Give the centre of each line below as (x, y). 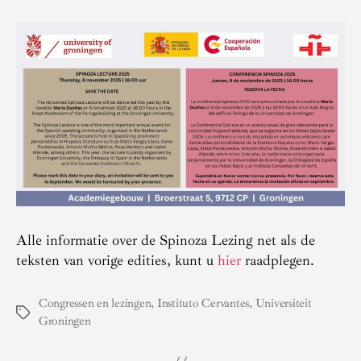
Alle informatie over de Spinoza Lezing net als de (166, 240)
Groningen (65, 321)
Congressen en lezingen (95, 303)
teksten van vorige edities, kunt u (117, 260)
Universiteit (283, 303)
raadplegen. (278, 260)
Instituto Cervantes (203, 303)
